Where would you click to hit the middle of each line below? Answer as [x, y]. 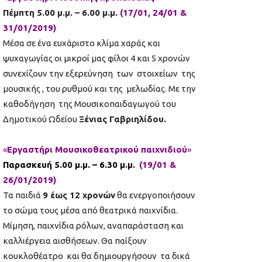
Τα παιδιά [23, 195]
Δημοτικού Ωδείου [41, 119]
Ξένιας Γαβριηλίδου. [123, 119]
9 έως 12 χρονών [79, 195]
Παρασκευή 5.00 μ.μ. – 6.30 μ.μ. [69, 165]
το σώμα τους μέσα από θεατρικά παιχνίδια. [91, 211]
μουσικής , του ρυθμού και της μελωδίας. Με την [99, 89]
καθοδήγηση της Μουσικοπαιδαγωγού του [89, 104]
